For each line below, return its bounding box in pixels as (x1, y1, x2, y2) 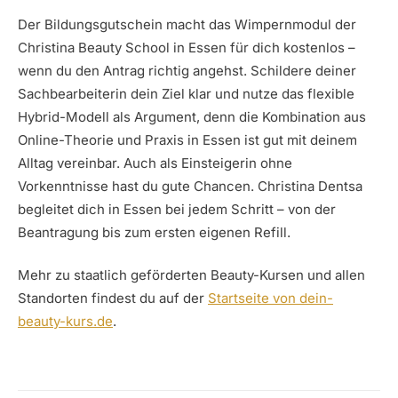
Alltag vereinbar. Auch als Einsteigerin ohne (18, 154, 292, 171)
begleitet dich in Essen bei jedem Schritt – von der (18, 200, 336, 218)
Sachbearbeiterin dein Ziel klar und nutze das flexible (18, 84, 354, 102)
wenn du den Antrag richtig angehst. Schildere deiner (18, 61, 356, 79)
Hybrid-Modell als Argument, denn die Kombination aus (18, 107, 366, 125)
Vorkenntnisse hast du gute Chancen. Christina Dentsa (18, 177, 362, 195)
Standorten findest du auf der (18, 290, 208, 307)
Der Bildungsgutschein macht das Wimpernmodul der (18, 15, 356, 33)
